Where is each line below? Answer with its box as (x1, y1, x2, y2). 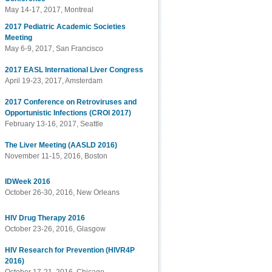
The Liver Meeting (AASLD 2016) (5, 141, 118, 149)
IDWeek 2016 (5, 177, 51, 186)
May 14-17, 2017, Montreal (5, 5, 94, 14)
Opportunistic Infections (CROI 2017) (5, 109, 132, 117)
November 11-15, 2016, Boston (5, 152, 108, 160)
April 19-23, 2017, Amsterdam (5, 76, 103, 85)
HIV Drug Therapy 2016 (5, 214, 86, 222)
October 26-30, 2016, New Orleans (5, 188, 120, 197)
